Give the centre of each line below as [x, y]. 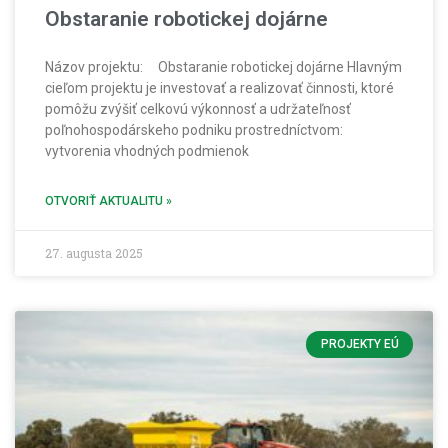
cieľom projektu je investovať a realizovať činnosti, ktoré [219, 88]
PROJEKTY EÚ [359, 344]
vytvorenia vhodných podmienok [147, 151]
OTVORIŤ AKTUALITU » [108, 201]
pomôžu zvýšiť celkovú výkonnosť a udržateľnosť [199, 109]
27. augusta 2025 [94, 253]
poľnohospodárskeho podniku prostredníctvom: [194, 130]
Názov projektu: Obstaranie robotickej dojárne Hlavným [223, 67]
